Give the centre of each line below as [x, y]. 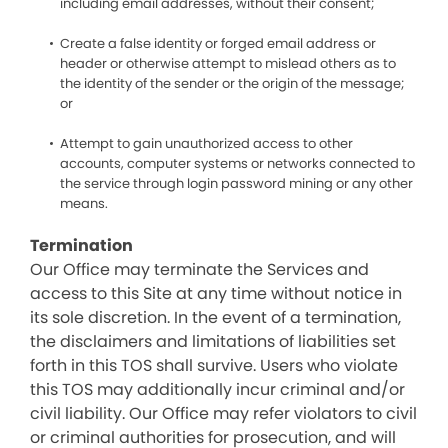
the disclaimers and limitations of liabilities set [213, 341]
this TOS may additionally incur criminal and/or [217, 389]
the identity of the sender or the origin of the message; [232, 83]
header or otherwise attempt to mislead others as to [228, 63]
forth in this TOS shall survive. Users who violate [214, 365]
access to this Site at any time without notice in [216, 293]
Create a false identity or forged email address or [218, 43]
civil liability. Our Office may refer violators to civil [223, 413]
